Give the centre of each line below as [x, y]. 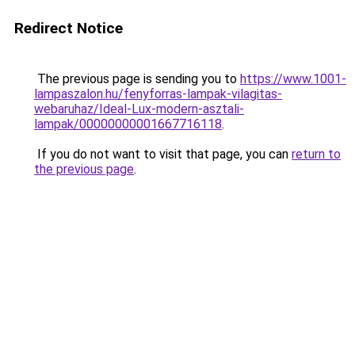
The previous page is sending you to [137, 79]
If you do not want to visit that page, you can [163, 154]
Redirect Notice [69, 28]
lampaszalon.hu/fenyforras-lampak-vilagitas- [158, 94]
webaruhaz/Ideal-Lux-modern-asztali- [139, 109]
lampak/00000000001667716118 [128, 124]
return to [316, 154]
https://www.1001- [293, 79]
